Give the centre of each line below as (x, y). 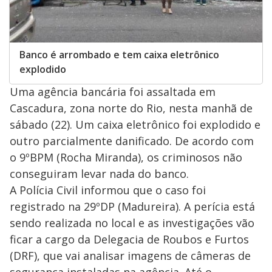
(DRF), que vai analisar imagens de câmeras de (130, 255)
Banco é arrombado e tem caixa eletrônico (119, 54)
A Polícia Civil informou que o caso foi (108, 190)
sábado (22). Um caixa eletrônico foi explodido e (135, 124)
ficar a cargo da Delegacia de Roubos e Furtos (129, 239)
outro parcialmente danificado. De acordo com (132, 141)
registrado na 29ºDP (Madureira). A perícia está (132, 206)
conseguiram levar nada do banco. (99, 173)
